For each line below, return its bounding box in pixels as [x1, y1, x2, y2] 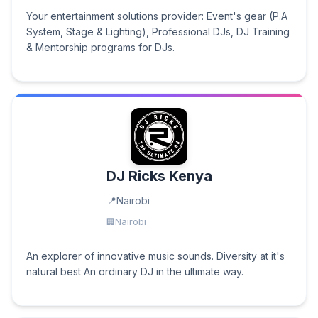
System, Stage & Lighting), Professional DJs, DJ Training [26, 26, 290, 38]
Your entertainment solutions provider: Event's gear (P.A [26, 10, 287, 22]
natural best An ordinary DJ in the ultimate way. [26, 265, 243, 278]
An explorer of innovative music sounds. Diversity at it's [26, 250, 285, 262]
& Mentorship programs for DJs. [26, 41, 175, 53]
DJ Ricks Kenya [106, 168, 212, 185]
